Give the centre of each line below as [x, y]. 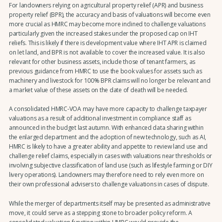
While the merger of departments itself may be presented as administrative [110, 203]
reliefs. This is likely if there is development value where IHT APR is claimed [108, 43]
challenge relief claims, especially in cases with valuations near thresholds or [111, 156]
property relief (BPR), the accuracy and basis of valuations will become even [110, 14]
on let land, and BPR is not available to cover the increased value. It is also [107, 52]
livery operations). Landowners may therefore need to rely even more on [106, 175]
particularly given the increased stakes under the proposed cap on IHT [103, 33]
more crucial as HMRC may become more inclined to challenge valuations [107, 24]
